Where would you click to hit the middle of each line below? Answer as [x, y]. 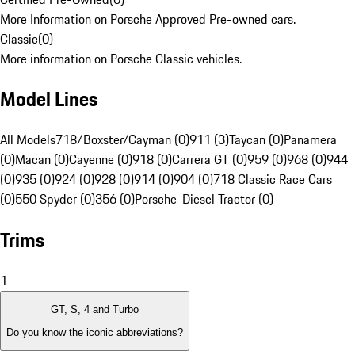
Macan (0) [42, 160]
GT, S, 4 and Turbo [95, 310]
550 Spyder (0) [55, 199]
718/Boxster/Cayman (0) [122, 140]
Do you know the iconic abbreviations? [95, 332]
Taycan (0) [256, 140]
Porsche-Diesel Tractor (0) [204, 199]
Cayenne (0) [101, 160]
